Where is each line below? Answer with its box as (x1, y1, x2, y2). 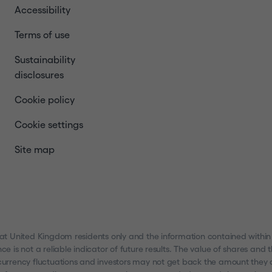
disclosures (15, 69, 64, 80)
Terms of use (15, 29, 70, 40)
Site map (15, 143, 55, 155)
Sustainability (15, 53, 75, 65)
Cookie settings (15, 118, 83, 130)
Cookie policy (15, 93, 75, 105)
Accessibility (15, 4, 70, 15)
